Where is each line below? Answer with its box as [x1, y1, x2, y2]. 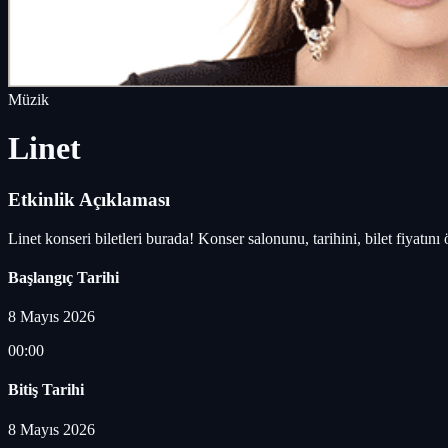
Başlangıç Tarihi [8, 268, 119, 286]
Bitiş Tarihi [8, 381, 84, 399]
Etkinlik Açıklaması [8, 188, 170, 210]
